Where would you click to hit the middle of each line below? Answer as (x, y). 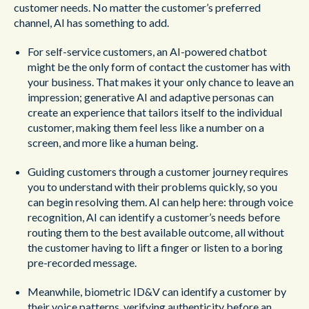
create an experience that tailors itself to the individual (155, 112)
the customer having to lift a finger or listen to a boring (155, 247)
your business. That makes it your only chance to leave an (161, 82)
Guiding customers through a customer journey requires (158, 171)
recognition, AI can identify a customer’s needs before (154, 217)
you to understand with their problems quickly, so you (152, 187)
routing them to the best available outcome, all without (156, 232)
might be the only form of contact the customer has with (159, 67)
